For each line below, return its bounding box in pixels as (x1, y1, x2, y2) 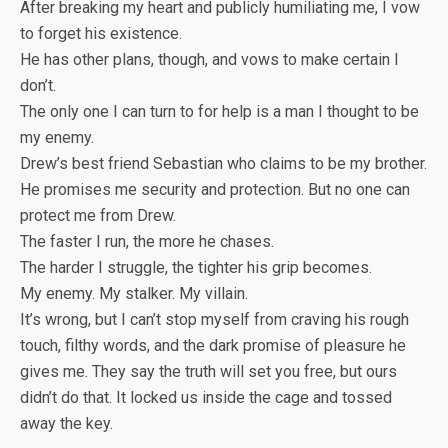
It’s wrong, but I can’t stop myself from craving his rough (20, 310, 409, 329)
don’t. (20, 76, 56, 95)
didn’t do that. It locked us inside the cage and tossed (20, 388, 392, 407)
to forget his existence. (20, 24, 182, 43)
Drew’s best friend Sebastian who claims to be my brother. (20, 154, 427, 173)
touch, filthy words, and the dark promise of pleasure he (20, 336, 406, 355)
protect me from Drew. (20, 206, 176, 225)
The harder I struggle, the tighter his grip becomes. (20, 258, 372, 277)
